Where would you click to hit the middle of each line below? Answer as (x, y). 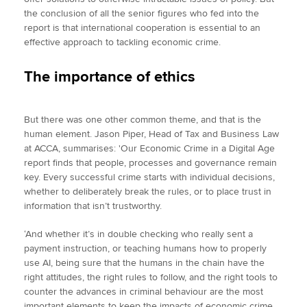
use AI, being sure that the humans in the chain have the (144, 263)
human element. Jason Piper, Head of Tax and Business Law (151, 134)
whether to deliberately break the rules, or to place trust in (148, 192)
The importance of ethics (110, 77)
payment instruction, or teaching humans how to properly (145, 249)
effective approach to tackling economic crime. (124, 42)
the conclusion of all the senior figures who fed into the (142, 14)
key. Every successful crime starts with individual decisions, (149, 177)
